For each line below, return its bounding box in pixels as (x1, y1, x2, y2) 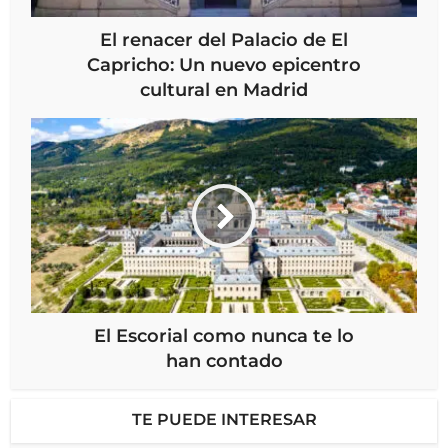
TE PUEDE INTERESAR (131, 410, 317, 430)
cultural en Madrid (140, 79, 308, 102)
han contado (165, 350, 283, 373)
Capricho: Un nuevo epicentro (87, 54, 361, 77)
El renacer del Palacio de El (100, 29, 348, 52)
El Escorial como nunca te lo (94, 325, 354, 348)
